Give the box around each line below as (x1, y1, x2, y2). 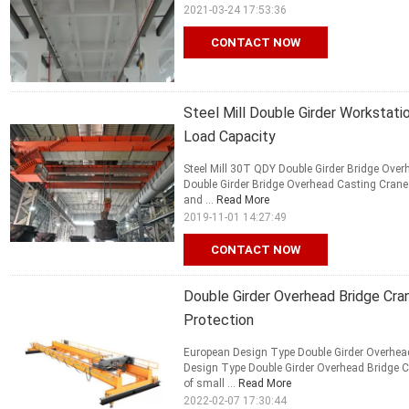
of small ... (184, 377, 238, 391)
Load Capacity (184, 128, 276, 146)
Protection (184, 311, 254, 330)
